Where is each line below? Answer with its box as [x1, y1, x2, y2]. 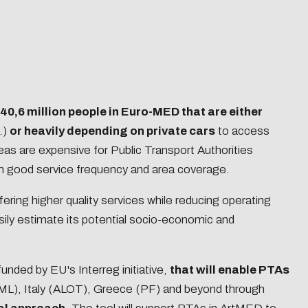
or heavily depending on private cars [10, 124, 215, 138]
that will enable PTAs [170, 263, 289, 277]
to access [215, 124, 269, 138]
